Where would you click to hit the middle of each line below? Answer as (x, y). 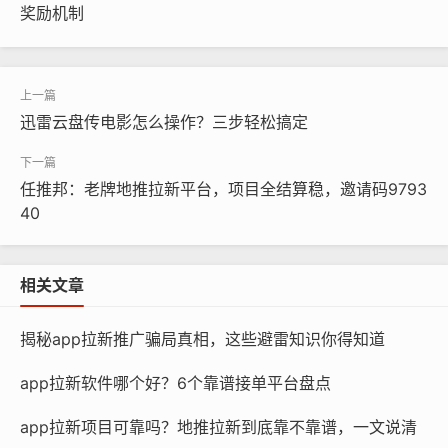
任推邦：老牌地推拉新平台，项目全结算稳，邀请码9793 (223, 189)
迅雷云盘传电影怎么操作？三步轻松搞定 (164, 122)
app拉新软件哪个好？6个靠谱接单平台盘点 (175, 383)
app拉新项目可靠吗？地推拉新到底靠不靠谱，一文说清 (218, 427)
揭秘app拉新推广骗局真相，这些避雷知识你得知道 (202, 339)
